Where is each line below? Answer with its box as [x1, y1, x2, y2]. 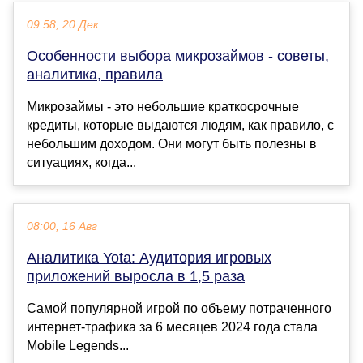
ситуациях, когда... [27, 156, 136, 170]
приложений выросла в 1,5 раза [27, 268, 245, 285]
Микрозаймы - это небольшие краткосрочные [27, 100, 299, 114]
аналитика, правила [27, 66, 163, 83]
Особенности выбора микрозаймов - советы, [27, 48, 329, 65]
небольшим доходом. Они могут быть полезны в [27, 137, 317, 152]
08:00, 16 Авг [27, 220, 97, 233]
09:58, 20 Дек [27, 19, 99, 32]
